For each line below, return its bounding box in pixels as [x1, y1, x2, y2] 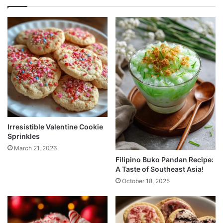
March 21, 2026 [14, 144, 57, 152]
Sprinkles [7, 132, 40, 140]
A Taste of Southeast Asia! [115, 164, 204, 173]
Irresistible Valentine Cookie [7, 122, 103, 131]
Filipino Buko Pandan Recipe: [115, 155, 214, 164]
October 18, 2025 [122, 177, 170, 185]
